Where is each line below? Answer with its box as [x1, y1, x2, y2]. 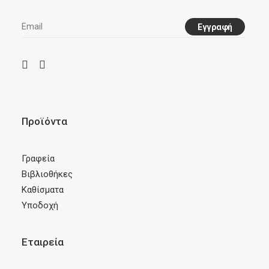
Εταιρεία [22, 236, 64, 248]
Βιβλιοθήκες [22, 169, 73, 180]
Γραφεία [22, 153, 55, 164]
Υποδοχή [22, 200, 58, 211]
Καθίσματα [22, 184, 64, 195]
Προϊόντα [22, 115, 67, 127]
